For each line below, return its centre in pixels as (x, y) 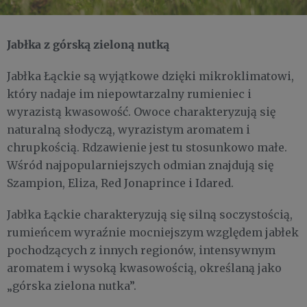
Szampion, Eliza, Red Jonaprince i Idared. (120, 183)
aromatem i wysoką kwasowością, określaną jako (144, 268)
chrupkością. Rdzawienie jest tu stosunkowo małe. (147, 148)
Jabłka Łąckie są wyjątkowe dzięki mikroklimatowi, (150, 76)
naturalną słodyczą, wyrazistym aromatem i (128, 130)
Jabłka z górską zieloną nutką (88, 45)
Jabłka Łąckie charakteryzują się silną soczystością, (150, 215)
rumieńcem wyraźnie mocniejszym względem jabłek (153, 233)
